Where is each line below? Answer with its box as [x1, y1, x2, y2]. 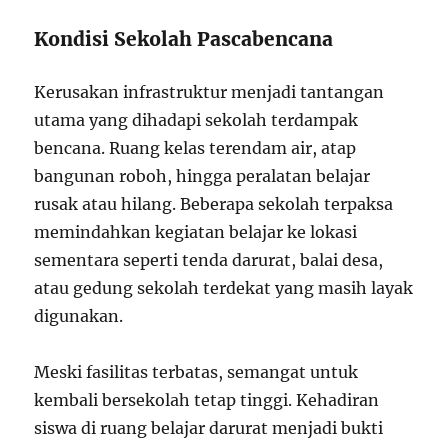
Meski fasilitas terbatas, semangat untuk [34, 362, 359, 383]
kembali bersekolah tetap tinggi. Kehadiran [34, 390, 380, 411]
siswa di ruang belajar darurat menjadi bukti [34, 418, 384, 439]
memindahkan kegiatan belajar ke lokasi [34, 222, 358, 243]
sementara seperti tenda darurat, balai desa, [34, 250, 384, 271]
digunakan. [34, 306, 124, 327]
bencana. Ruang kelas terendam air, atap [34, 138, 357, 159]
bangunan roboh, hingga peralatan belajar [34, 166, 371, 187]
